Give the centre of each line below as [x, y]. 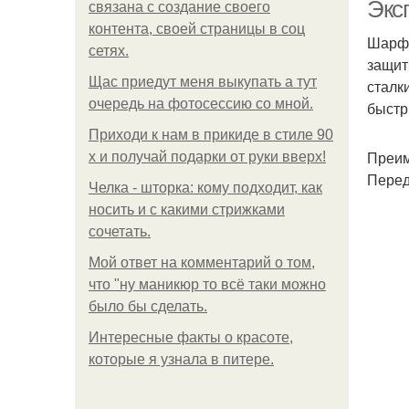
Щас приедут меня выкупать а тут [203, 82]
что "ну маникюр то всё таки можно [207, 284]
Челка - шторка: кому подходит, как [205, 188]
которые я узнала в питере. [181, 359]
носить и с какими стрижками [187, 210]
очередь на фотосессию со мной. [201, 104]
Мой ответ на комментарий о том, [202, 262]
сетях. [109, 51]
